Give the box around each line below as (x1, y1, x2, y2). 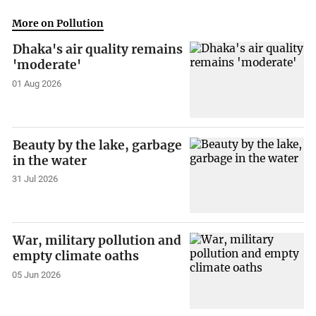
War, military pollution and (13, 233, 182, 249)
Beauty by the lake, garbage (13, 137, 183, 153)
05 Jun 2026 (12, 269, 61, 281)
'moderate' (13, 56, 82, 73)
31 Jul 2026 (12, 174, 59, 185)
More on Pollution (12, 16, 104, 30)
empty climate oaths (13, 248, 140, 265)
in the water (13, 152, 87, 169)
